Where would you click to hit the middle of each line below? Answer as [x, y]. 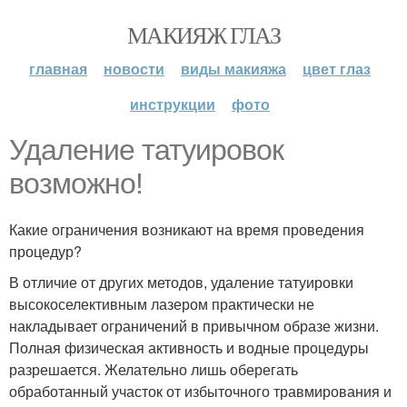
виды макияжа [233, 69]
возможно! [76, 184]
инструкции [173, 104]
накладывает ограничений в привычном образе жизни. [194, 326]
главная [58, 69]
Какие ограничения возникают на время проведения [187, 229]
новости [134, 69]
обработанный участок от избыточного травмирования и [200, 391]
